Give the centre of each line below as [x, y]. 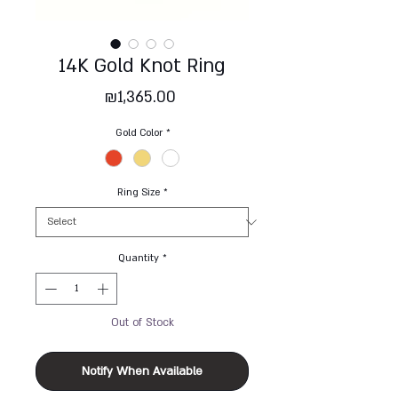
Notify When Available [142, 371]
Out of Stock [142, 322]
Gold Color [139, 133]
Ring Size [139, 193]
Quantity [139, 259]
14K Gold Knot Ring [142, 67]
